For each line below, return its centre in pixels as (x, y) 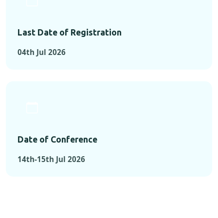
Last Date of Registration (70, 33)
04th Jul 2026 (42, 52)
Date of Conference (57, 140)
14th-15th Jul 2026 (51, 159)
